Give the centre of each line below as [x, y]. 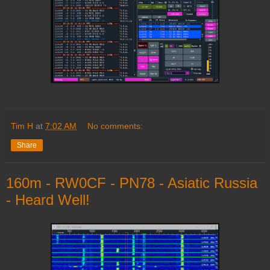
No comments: [115, 126]
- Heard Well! [48, 200]
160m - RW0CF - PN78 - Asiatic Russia [132, 183]
